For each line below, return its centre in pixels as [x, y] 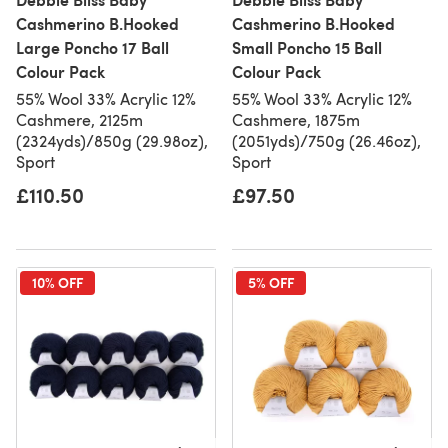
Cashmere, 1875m [296, 119]
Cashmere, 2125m [79, 119]
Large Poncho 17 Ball [92, 47]
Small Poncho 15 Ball [307, 47]
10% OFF [57, 282]
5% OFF [271, 282]
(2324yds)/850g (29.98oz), [112, 140]
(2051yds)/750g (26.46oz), [326, 140]
